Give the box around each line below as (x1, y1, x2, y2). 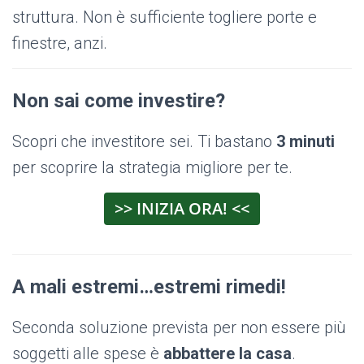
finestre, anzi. (12, 33, 107, 54)
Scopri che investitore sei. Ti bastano (12, 132, 276, 152)
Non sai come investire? (12, 89, 225, 113)
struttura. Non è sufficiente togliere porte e (12, 7, 317, 28)
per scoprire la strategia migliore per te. (12, 158, 292, 178)
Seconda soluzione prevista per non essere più (12, 318, 346, 338)
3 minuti (276, 132, 335, 152)
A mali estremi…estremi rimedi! (12, 275, 286, 299)
